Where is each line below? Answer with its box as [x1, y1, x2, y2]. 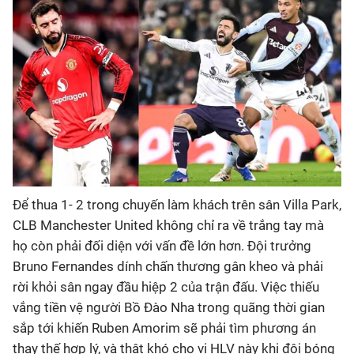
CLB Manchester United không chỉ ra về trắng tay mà [13, 217, 324, 234]
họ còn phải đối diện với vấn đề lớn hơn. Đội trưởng [13, 238, 311, 254]
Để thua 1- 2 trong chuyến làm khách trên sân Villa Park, [13, 197, 341, 213]
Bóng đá [13, 26, 69, 43]
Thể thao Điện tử [13, 72, 124, 89]
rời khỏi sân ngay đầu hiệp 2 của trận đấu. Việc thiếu [13, 279, 319, 296]
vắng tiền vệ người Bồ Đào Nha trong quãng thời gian [13, 299, 325, 316]
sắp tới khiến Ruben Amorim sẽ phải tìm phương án [13, 320, 316, 337]
